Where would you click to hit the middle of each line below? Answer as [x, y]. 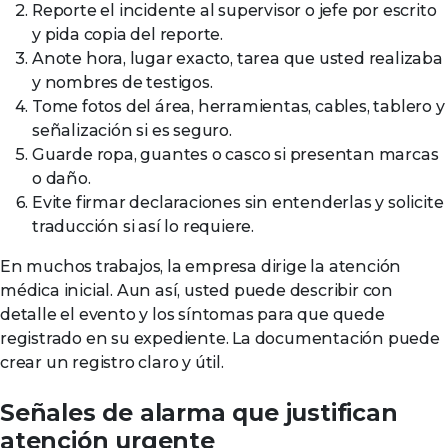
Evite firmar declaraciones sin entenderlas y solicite [238, 202]
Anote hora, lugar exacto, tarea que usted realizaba [237, 58]
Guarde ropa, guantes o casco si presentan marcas [235, 154]
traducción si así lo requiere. [143, 226]
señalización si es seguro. [132, 130]
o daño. [61, 178]
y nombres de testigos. [122, 82]
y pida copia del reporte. [128, 34]
